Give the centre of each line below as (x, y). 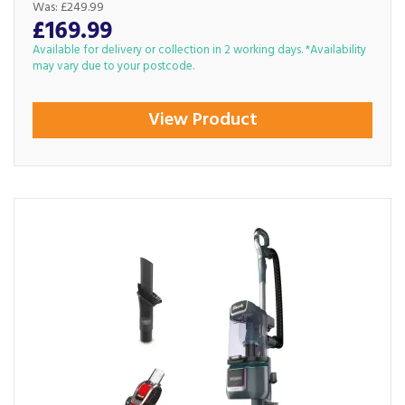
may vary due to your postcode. (113, 66)
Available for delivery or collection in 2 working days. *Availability (199, 50)
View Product (202, 120)
